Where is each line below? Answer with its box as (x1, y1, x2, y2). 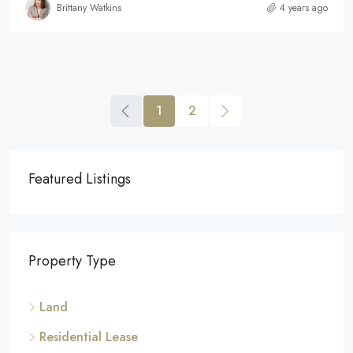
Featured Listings (28, 169, 131, 190)
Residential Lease (39, 328, 138, 347)
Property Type (28, 251, 116, 272)
